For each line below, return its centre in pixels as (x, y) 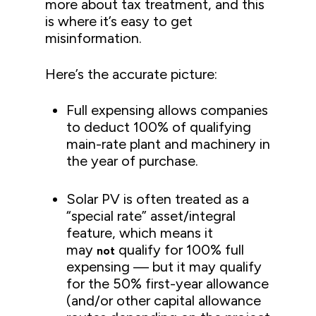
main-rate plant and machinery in (169, 144)
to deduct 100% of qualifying (159, 127)
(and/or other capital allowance (164, 300)
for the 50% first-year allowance (168, 283)
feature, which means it (140, 232)
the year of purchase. (134, 160)
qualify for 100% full (180, 249)
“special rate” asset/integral (151, 215)
